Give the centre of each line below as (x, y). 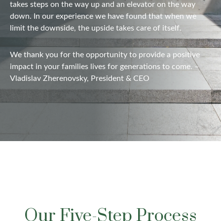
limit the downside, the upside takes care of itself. (96, 28)
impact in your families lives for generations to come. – (104, 67)
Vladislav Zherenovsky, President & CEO (80, 78)
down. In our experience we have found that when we (103, 16)
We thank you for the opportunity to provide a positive (105, 55)
